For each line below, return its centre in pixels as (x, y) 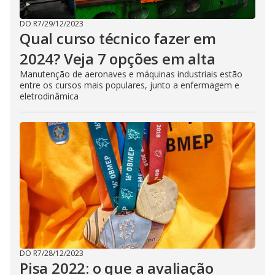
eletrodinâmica (49, 96)
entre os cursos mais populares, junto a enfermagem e (130, 85)
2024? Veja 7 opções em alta (118, 59)
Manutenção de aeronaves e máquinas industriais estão (131, 74)
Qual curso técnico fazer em (118, 38)
